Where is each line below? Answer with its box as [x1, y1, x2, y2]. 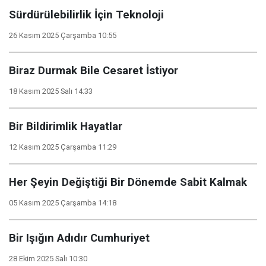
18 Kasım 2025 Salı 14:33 [9, 87, 93, 96]
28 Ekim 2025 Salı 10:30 [9, 254, 87, 263]
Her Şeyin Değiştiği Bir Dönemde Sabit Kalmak [9, 176, 247, 189]
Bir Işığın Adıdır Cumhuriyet [9, 232, 150, 245]
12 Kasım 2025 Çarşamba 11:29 [9, 142, 116, 151]
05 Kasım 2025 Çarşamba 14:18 [9, 198, 116, 207]
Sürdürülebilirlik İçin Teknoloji [9, 8, 164, 21]
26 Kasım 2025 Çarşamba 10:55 [9, 31, 116, 40]
